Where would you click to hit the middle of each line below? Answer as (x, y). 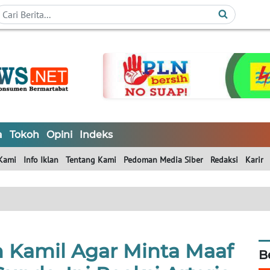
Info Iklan (41, 160)
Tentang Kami (91, 160)
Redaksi (224, 160)
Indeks (96, 135)
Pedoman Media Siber (163, 160)
